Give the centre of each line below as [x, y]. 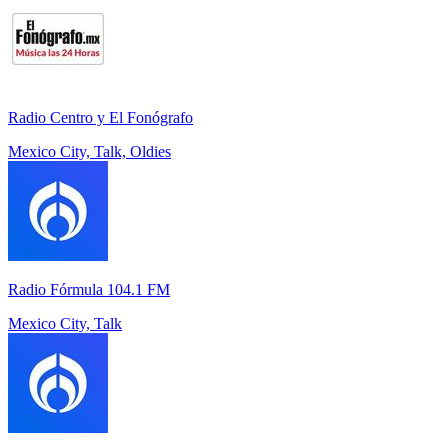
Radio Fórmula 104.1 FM [89, 290]
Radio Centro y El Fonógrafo [100, 118]
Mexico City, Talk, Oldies [89, 152]
